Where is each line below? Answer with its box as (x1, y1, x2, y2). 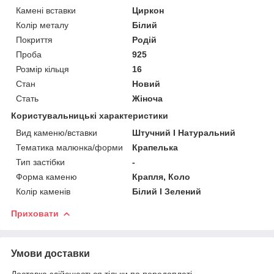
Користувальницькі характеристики (11, 110, 168, 120)
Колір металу (16, 20, 68, 30)
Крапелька (132, 142, 179, 152)
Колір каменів (16, 186, 70, 196)
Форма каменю (16, 171, 77, 182)
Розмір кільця (16, 64, 69, 74)
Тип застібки (16, 157, 65, 167)
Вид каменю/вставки (16, 127, 97, 138)
